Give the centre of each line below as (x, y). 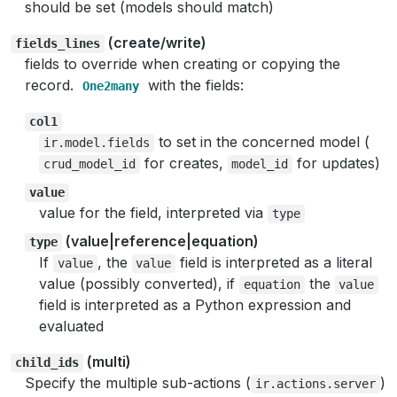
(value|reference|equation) (160, 241)
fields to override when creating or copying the (183, 64)
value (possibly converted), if (139, 284)
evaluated (71, 326)
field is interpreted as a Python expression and (195, 305)
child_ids (47, 362)
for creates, (183, 163)
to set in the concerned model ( (261, 142)
